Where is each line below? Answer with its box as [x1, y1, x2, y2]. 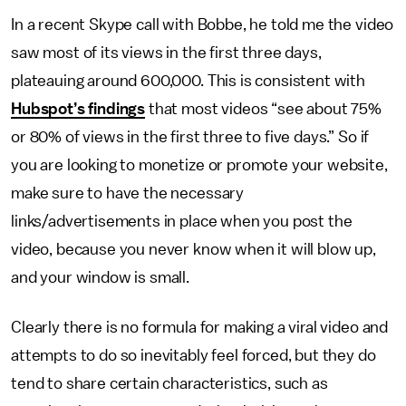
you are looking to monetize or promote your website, [11, 157, 388, 173]
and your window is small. [11, 269, 189, 285]
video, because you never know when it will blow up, [11, 241, 376, 257]
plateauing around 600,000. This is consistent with [11, 72, 365, 89]
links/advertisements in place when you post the [11, 213, 353, 229]
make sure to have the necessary [11, 185, 245, 201]
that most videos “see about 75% [145, 101, 382, 117]
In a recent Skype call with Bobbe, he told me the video [11, 16, 394, 33]
